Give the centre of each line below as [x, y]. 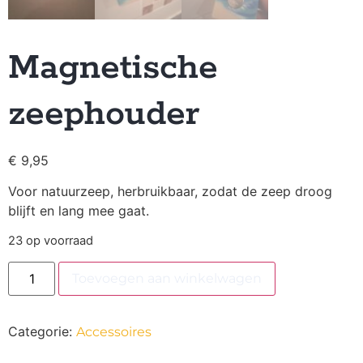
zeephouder [104, 114]
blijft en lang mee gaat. [79, 211]
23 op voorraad [51, 241]
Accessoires [114, 331]
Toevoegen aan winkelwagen [167, 278]
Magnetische [113, 68]
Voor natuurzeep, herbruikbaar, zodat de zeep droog [170, 192]
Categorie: [42, 331]
